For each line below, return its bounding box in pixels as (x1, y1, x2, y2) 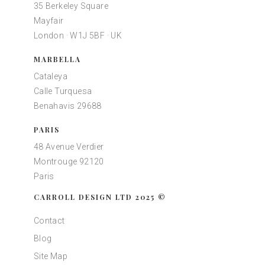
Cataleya (33, 72, 67, 82)
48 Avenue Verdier (33, 142, 104, 152)
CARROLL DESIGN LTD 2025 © (33, 192, 166, 202)
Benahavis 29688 (33, 101, 102, 111)
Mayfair (33, 16, 64, 26)
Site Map (33, 251, 67, 261)
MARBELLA (33, 54, 81, 64)
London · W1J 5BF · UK (33, 31, 122, 41)
